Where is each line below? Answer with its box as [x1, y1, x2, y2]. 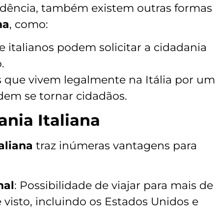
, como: [9, 17, 48, 31]
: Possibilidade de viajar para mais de [14, 178, 213, 192]
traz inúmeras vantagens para [33, 139, 197, 153]
